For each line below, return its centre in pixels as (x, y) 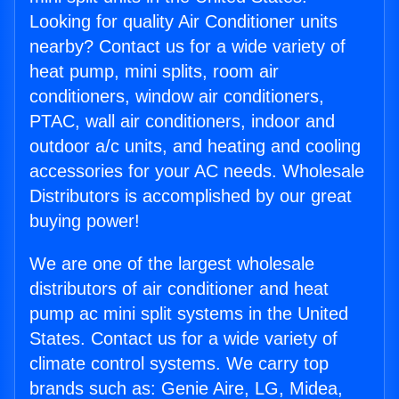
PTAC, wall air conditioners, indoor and (182, 122)
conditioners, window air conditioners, (177, 97)
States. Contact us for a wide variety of (183, 339)
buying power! (85, 221)
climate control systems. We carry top (179, 364)
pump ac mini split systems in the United (189, 314)
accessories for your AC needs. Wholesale (197, 171)
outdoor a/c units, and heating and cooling (195, 147)
